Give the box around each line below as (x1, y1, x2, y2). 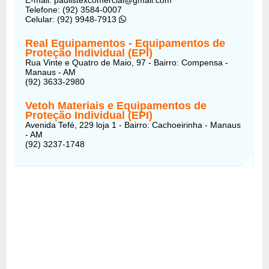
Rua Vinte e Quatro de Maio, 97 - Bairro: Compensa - (25, 57, 229, 67)
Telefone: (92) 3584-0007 (25, 4, 122, 14)
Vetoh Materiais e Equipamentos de (25, 99, 207, 112)
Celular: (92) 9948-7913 (25, 14, 119, 24)
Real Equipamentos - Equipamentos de (25, 37, 226, 49)
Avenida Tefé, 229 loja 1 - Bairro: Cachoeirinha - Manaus (25, 119, 241, 130)
